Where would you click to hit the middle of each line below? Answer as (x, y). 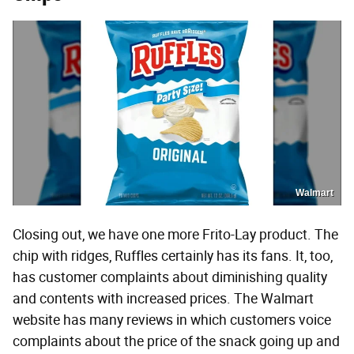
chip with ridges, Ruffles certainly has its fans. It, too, (173, 256)
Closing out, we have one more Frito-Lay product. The (175, 234)
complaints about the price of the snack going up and (176, 341)
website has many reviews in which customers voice (172, 320)
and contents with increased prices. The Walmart (163, 298)
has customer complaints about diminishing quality (170, 277)
